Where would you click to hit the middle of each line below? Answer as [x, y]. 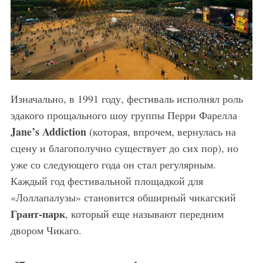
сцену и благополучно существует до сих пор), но [124, 148]
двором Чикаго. [46, 230]
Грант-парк [38, 214]
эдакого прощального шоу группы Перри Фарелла [124, 115]
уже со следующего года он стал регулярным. [113, 165]
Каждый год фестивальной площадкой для [107, 181]
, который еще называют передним [144, 214]
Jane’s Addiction [48, 132]
